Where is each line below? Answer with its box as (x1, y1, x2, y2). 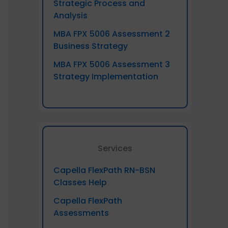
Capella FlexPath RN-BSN (53, 164, 155, 176)
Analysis (53, 10, 88, 21)
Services (98, 142, 132, 154)
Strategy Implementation (53, 71, 158, 82)
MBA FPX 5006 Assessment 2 (53, 28, 170, 40)
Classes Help (53, 177, 107, 188)
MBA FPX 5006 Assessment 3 (53, 59, 170, 70)
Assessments (53, 207, 109, 219)
